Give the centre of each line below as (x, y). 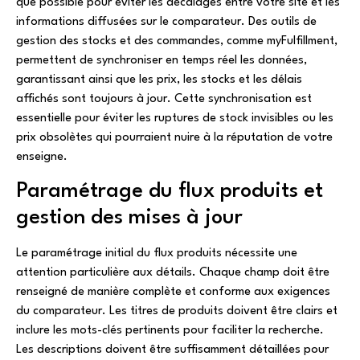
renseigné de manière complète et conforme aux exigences (173, 292)
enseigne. (42, 157)
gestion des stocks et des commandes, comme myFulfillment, (177, 41)
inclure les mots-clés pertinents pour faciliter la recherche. (170, 331)
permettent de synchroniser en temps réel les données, (162, 60)
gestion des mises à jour (129, 218)
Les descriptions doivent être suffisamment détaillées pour (172, 350)
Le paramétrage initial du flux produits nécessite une (157, 254)
